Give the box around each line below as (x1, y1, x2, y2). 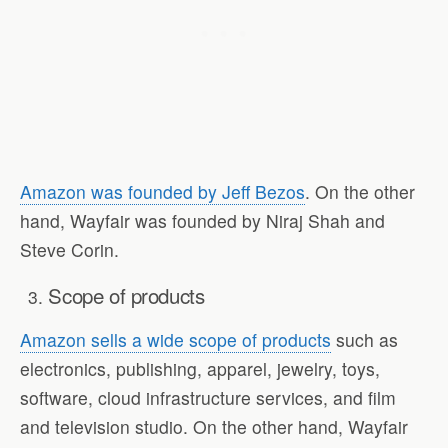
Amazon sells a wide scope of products (20, 327, 331, 353)
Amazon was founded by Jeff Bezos (20, 178, 305, 204)
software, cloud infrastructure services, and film (20, 385, 396, 411)
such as (331, 327, 398, 353)
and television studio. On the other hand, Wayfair (20, 414, 408, 440)
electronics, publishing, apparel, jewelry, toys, (20, 356, 380, 382)
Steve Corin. (20, 236, 119, 262)
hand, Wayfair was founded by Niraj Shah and (20, 207, 385, 233)
